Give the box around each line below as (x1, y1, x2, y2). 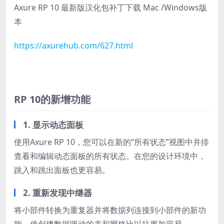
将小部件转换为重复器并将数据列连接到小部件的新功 (14, 204, 206, 215)
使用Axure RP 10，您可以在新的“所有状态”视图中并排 (14, 136, 209, 147)
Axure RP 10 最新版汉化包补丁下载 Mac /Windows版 (14, 1, 207, 13)
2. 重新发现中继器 (23, 186, 92, 198)
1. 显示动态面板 (23, 118, 83, 130)
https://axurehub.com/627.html (14, 39, 133, 51)
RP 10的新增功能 (14, 92, 90, 106)
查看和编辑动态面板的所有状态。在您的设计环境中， (14, 150, 206, 161)
